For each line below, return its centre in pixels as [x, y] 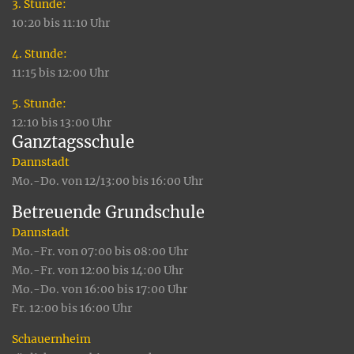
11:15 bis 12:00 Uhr [60, 73]
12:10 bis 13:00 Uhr [62, 123]
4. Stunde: [40, 54]
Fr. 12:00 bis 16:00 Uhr [72, 309]
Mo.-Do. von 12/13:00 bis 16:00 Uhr [107, 181]
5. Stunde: [39, 104]
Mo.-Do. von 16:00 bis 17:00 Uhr [100, 290]
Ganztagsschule [73, 142]
